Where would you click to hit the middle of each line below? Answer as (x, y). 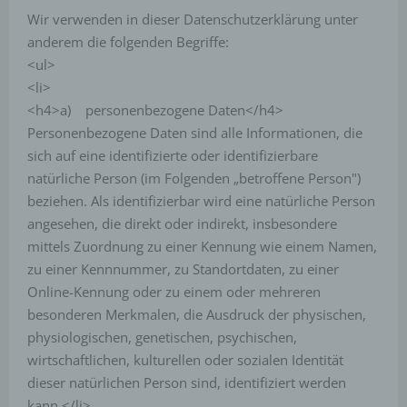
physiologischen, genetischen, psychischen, (162, 337)
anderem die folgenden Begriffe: (128, 42)
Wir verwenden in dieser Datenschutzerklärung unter (193, 19)
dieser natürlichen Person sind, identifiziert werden (187, 382)
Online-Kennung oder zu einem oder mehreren (174, 292)
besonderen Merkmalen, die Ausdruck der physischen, (197, 314)
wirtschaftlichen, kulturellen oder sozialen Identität (185, 360)
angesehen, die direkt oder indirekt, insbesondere (182, 223)
